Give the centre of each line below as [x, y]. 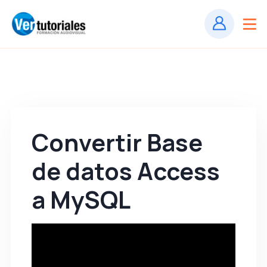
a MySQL [81, 199]
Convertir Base [117, 142]
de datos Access [126, 171]
